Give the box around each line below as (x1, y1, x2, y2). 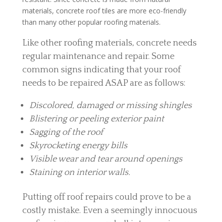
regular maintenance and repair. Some (22, 52, 174, 61)
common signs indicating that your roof (22, 65, 181, 75)
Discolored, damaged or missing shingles (29, 101, 192, 111)
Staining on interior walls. (29, 167, 130, 177)
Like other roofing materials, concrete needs (22, 38, 197, 48)
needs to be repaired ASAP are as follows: (22, 78, 185, 88)
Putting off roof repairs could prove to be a (22, 192, 191, 202)
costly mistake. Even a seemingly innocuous (22, 206, 197, 216)
